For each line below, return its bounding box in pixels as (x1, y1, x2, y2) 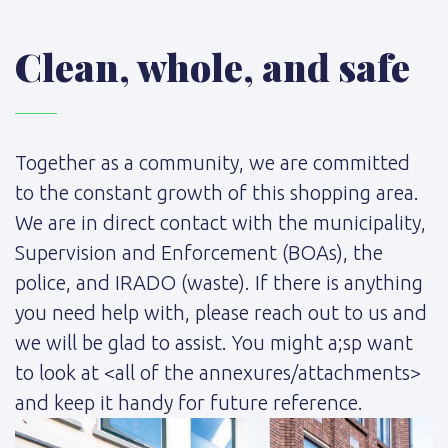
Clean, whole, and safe (15, 41, 410, 93)
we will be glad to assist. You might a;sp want (15, 331, 413, 355)
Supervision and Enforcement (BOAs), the (15, 241, 383, 265)
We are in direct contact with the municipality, (15, 211, 426, 235)
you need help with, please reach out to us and (15, 301, 427, 325)
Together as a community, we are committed (15, 151, 410, 175)
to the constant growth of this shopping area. (15, 181, 419, 205)
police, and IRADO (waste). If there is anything (15, 271, 423, 295)
